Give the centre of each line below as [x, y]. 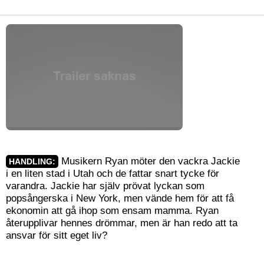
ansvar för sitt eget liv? [57, 235]
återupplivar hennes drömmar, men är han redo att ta [122, 223]
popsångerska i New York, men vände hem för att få [120, 198]
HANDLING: [32, 162]
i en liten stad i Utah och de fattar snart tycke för [113, 174]
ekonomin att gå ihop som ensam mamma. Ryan [112, 211]
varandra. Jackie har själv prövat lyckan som [105, 186]
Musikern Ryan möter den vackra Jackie [149, 161]
